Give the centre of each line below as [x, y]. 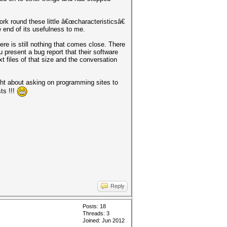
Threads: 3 [96, 213]
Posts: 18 [94, 206]
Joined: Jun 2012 [104, 220]
